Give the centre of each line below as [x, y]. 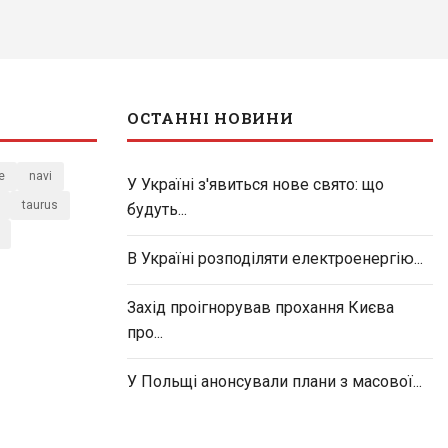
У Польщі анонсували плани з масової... [274, 382]
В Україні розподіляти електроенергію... [275, 259]
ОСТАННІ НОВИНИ [210, 118]
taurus [40, 205]
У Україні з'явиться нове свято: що [255, 185]
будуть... [157, 210]
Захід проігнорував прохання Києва [260, 308]
